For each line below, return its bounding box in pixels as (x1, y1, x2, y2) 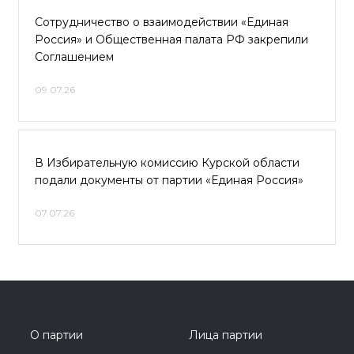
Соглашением (35, 50, 114, 64)
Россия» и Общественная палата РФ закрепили (35, 32, 308, 47)
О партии (30, 328, 83, 342)
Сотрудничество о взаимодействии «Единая (35, 15, 288, 29)
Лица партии (189, 328, 262, 342)
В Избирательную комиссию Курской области (35, 156, 299, 170)
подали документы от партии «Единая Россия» (35, 173, 303, 187)
